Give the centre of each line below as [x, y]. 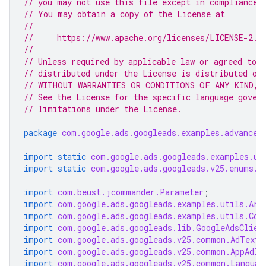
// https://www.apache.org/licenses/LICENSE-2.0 [143, 38]
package [40, 133]
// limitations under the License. [103, 109]
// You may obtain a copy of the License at [124, 14]
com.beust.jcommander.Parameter [131, 192]
